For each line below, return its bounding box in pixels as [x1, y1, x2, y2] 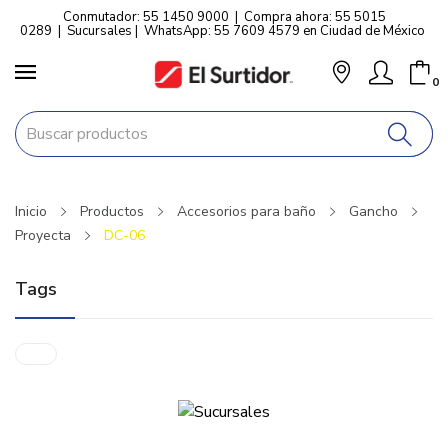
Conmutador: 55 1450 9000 [62, 8, 229, 26]
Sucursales [67, 22, 132, 40]
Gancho [349, 202, 398, 221]
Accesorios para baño [177, 202, 316, 221]
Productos [80, 202, 144, 221]
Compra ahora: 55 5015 [243, 8, 386, 26]
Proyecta [15, 226, 71, 245]
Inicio [15, 202, 47, 221]
